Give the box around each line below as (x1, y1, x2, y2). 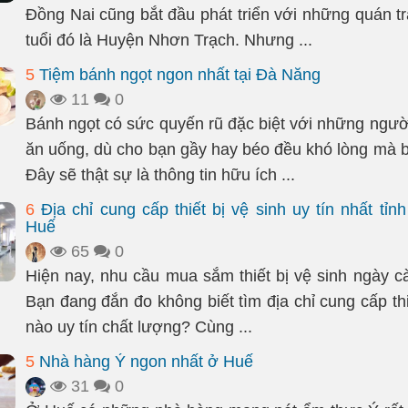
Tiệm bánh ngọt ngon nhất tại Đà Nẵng (35, 66, 321, 84)
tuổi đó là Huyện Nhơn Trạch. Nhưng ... (25, 31, 312, 49)
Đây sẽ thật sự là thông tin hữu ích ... (25, 166, 295, 184)
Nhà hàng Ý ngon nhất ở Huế (35, 352, 253, 371)
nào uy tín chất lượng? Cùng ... (25, 318, 252, 336)
